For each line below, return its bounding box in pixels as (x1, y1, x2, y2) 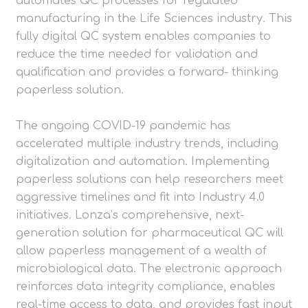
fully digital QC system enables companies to (16, 30, 271, 43)
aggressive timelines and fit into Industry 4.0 (16, 191, 265, 204)
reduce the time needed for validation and (16, 48, 258, 61)
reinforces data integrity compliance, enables (16, 280, 275, 294)
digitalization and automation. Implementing (16, 155, 269, 168)
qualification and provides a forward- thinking (16, 66, 278, 79)
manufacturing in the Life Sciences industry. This (16, 12, 292, 25)
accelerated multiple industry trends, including (16, 137, 278, 151)
